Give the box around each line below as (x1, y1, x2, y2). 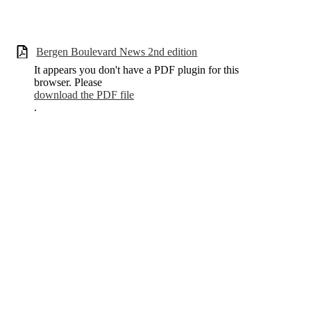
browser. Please (34, 76, 102, 89)
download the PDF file (34, 89, 134, 101)
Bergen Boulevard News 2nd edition (36, 45, 198, 58)
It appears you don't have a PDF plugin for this (34, 64, 239, 76)
